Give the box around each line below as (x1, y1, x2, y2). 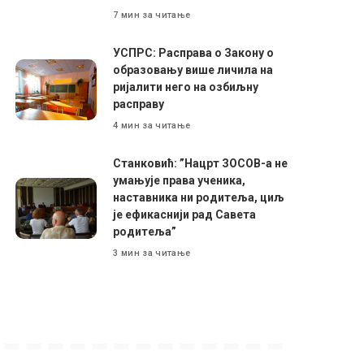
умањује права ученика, (113, 173, 246, 187)
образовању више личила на (113, 63, 274, 76)
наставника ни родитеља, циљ (113, 190, 285, 204)
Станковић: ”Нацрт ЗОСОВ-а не (113, 156, 288, 170)
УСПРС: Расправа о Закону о (113, 45, 275, 59)
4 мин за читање (113, 120, 191, 132)
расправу (113, 97, 165, 110)
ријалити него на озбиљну (113, 80, 259, 93)
